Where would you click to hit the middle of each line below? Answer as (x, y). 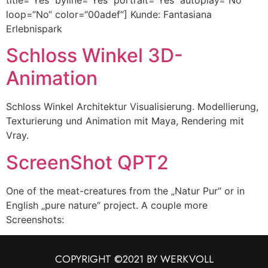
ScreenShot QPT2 (87, 162)
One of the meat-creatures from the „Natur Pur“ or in (125, 191)
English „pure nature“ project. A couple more (107, 205)
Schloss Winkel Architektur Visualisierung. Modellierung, (132, 107)
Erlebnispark (37, 28)
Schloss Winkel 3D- (95, 56)
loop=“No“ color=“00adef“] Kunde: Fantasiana (109, 14)
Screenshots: (35, 219)
